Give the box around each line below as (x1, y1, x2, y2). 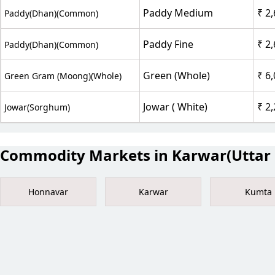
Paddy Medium (143, 6, 213, 20)
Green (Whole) (143, 68, 210, 82)
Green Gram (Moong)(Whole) (4, 69, 122, 82)
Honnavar (28, 185, 68, 198)
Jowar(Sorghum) (4, 101, 70, 113)
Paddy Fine (143, 37, 193, 51)
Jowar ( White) (143, 99, 207, 114)
